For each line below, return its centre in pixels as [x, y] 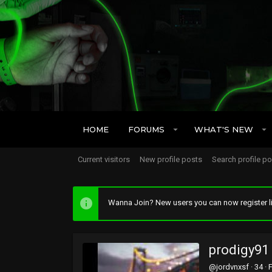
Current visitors [104, 159]
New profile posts [171, 159]
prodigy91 [239, 250]
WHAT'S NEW [223, 129]
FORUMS [146, 129]
